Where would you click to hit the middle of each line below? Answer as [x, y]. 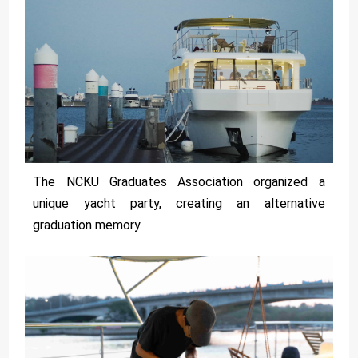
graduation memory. [88, 225]
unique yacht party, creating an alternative [179, 203]
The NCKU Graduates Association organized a [179, 181]
